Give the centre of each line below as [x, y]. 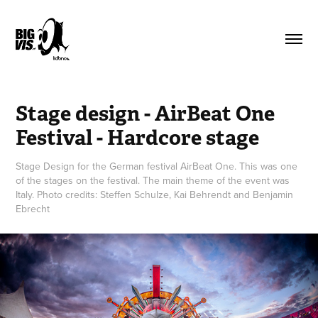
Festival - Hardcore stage [138, 137]
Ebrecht [33, 208]
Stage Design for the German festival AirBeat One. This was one [157, 166]
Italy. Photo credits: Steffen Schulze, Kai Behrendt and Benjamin [155, 194]
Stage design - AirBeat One [146, 113]
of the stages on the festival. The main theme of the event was [153, 180]
